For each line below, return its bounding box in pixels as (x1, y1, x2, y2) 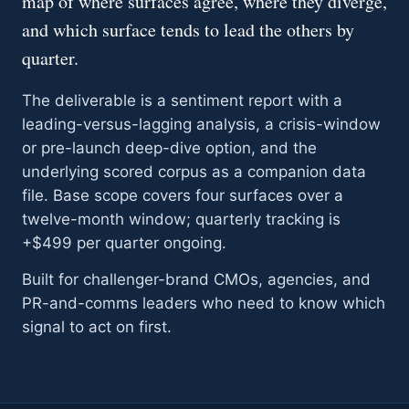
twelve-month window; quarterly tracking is (22, 210, 341, 228)
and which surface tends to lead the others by (22, 17, 354, 42)
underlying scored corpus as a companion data (22, 163, 366, 181)
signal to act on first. (22, 318, 172, 336)
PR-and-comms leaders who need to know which (22, 294, 385, 312)
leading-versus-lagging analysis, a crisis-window (22, 115, 381, 133)
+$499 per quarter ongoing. (22, 234, 226, 252)
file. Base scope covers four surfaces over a (22, 186, 343, 204)
